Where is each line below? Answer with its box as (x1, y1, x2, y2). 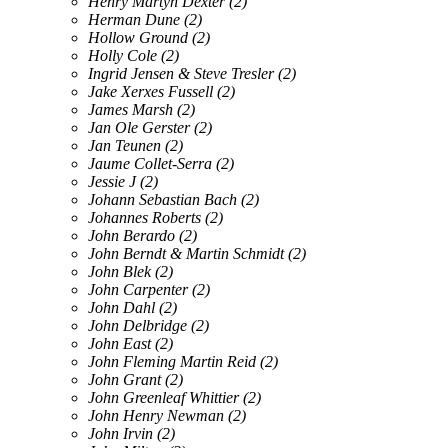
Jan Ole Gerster (88, 118, 190, 136)
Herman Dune (88, 10, 184, 28)
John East (88, 334, 151, 352)
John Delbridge (88, 316, 187, 334)
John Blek (88, 262, 151, 280)
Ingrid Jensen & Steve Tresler (88, 64, 274, 82)
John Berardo (88, 226, 175, 244)
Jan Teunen (88, 136, 161, 154)
